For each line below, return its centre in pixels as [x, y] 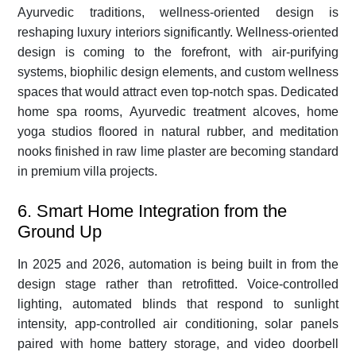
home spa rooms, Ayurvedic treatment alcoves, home [178, 111]
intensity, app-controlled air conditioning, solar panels [178, 323]
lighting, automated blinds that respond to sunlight [178, 304]
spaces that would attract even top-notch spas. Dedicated [178, 91]
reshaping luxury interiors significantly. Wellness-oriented [178, 32]
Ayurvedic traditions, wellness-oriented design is [178, 12]
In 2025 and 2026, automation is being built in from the [178, 264]
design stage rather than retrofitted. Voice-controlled [178, 284]
